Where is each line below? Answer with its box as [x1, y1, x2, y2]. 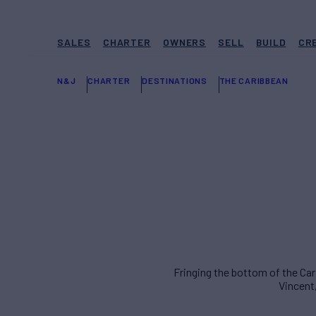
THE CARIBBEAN [219, 75, 288, 85]
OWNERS [163, 36, 207, 48]
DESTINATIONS [142, 75, 207, 85]
